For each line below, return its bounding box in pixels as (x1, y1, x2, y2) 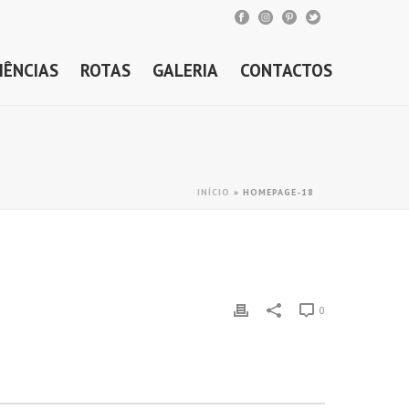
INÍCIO (197, 186, 230, 198)
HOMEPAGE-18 (243, 186, 314, 198)
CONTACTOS (240, 59, 332, 81)
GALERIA (152, 59, 218, 81)
